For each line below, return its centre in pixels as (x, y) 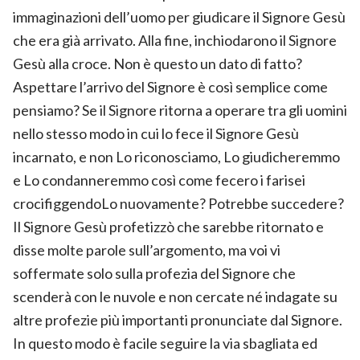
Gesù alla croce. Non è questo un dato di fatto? (157, 63)
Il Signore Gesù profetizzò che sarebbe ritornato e (168, 226)
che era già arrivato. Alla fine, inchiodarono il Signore (175, 40)
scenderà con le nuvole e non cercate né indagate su (175, 296)
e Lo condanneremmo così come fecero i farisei (159, 180)
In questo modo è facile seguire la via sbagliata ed (165, 343)
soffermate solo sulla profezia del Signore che (154, 273)
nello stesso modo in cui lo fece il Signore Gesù (156, 133)
